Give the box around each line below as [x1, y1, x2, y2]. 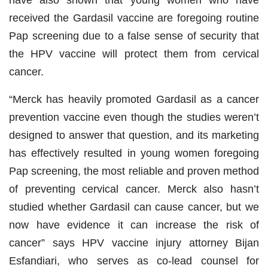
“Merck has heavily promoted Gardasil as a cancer [9, 93, 259, 106]
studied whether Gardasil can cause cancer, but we [9, 201, 259, 214]
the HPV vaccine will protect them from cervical [9, 48, 259, 60]
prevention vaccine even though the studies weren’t [9, 111, 259, 124]
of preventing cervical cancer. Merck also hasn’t [9, 183, 259, 196]
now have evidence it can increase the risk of [9, 219, 259, 232]
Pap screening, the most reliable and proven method [9, 165, 259, 178]
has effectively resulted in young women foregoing [9, 147, 259, 160]
